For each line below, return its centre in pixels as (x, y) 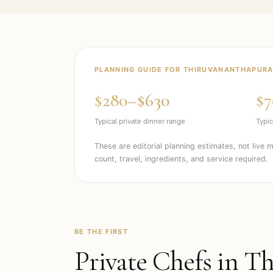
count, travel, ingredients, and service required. (181, 159)
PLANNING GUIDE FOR (139, 69)
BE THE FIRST (101, 232)
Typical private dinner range (140, 121)
